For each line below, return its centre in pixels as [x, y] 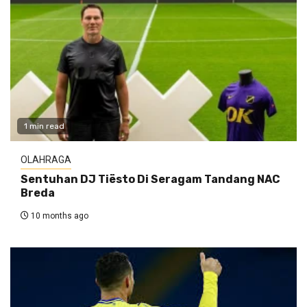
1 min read [44, 126]
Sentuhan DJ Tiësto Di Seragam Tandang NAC [150, 180]
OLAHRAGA [46, 160]
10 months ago [59, 216]
